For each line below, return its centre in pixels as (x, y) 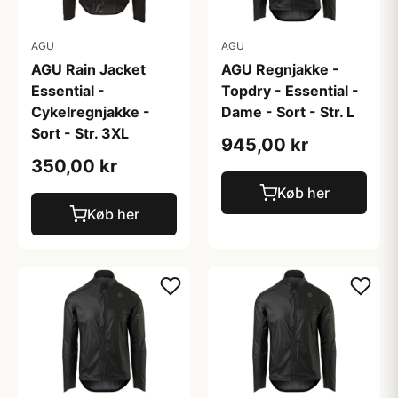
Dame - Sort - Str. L (288, 111)
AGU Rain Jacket (88, 69)
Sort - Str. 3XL (80, 133)
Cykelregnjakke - (91, 111)
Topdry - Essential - (290, 90)
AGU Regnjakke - (280, 69)
